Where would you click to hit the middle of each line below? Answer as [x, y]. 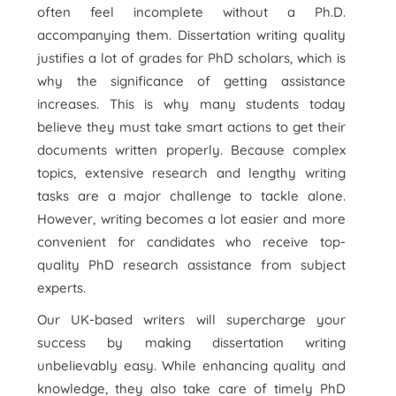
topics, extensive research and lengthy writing [191, 173]
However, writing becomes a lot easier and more [191, 219]
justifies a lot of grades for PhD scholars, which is [191, 58]
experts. [62, 288]
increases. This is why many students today [191, 104]
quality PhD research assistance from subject [191, 265]
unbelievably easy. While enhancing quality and [191, 366]
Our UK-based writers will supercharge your [191, 320]
